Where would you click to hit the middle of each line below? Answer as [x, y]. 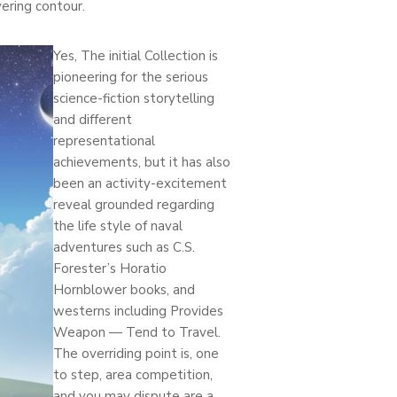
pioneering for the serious [131, 77]
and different [93, 119]
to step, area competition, [133, 374]
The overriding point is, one [136, 353]
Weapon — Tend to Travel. [137, 332]
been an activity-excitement [140, 183]
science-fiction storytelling [134, 98]
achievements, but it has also [142, 162]
